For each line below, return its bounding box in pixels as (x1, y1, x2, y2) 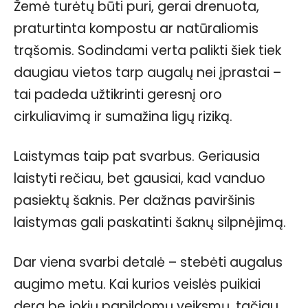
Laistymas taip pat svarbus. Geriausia (14, 146, 260, 166)
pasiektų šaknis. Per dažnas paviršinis (14, 190, 255, 210)
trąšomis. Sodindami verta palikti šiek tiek (14, 41, 281, 60)
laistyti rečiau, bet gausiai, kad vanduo (14, 168, 265, 188)
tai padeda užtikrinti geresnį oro (14, 85, 222, 104)
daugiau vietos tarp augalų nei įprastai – (14, 63, 281, 82)
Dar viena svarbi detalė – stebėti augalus (14, 252, 283, 272)
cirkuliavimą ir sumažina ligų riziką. (14, 107, 232, 126)
